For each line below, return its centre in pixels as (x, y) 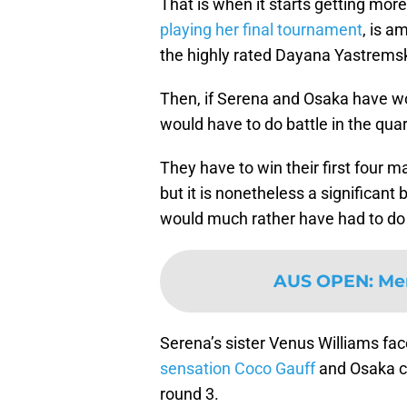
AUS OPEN (321, 281)
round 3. (189, 394)
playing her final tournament (261, 30)
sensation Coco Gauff (239, 369)
